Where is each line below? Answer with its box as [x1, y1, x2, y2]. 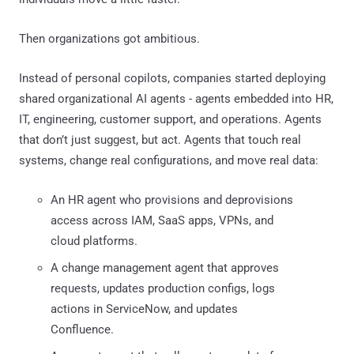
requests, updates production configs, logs [51, 281, 275, 296]
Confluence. [51, 322, 114, 337]
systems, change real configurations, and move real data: [19, 153, 318, 168]
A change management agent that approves [51, 260, 279, 275]
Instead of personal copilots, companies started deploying [19, 70, 326, 85]
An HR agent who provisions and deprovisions [51, 192, 293, 207]
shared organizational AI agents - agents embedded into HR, [19, 91, 333, 106]
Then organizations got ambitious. [19, 31, 200, 46]
